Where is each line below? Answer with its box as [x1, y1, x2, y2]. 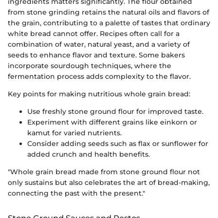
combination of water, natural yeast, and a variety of [8, 39, 190, 49]
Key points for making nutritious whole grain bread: [8, 89, 190, 98]
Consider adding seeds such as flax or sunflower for [27, 139, 208, 148]
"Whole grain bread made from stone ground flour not [8, 167, 200, 176]
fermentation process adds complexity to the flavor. [8, 72, 191, 81]
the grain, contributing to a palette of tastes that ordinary [8, 18, 210, 27]
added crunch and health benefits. [27, 149, 150, 159]
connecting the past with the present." [8, 188, 145, 198]
